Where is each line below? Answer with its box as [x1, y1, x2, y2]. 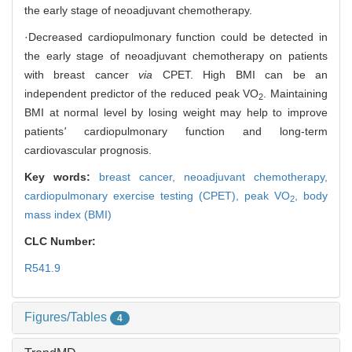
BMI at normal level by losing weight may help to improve [24, 106, 328, 119]
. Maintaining [263, 87, 328, 101]
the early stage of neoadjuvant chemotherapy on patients [24, 49, 328, 63]
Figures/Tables [24, 310, 110, 324]
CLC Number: [24, 235, 99, 248]
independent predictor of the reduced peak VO [24, 87, 259, 101]
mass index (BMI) [24, 208, 112, 222]
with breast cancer [24, 68, 139, 82]
